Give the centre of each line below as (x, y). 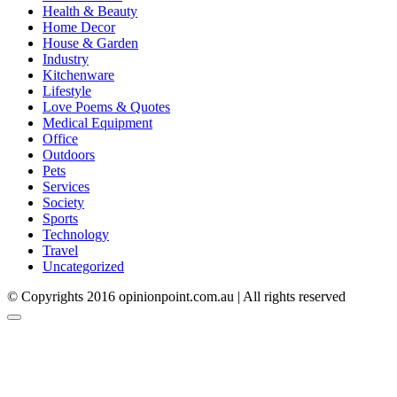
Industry (66, 59)
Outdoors (69, 155)
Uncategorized (83, 267)
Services (66, 187)
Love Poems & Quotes (106, 107)
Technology (76, 235)
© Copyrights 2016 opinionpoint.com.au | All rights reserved (176, 297)
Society (63, 203)
